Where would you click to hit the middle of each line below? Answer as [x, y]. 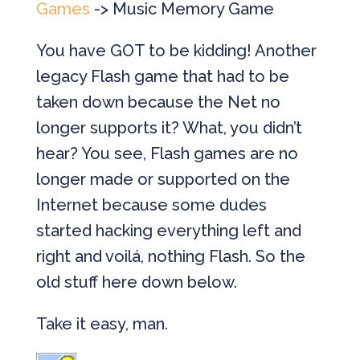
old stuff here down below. [136, 282]
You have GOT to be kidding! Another [176, 51]
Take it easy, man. [102, 324]
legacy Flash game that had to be [162, 76]
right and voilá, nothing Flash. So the [170, 256]
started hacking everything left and [168, 231]
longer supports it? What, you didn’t [169, 128]
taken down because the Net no [158, 102]
